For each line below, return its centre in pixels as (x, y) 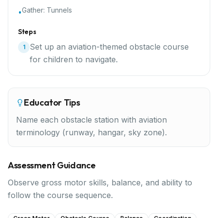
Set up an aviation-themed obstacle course (109, 47)
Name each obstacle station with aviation (91, 120)
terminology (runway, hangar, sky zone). (91, 132)
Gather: (34, 10)
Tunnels (59, 10)
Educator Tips (52, 102)
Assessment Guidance (52, 165)
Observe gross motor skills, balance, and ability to (100, 182)
